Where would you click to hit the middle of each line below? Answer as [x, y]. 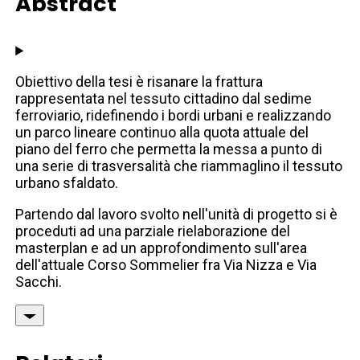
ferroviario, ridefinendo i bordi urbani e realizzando [174, 116]
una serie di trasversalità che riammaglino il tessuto [179, 166]
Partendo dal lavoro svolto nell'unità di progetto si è [177, 215]
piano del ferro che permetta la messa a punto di [169, 149]
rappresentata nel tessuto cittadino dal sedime [164, 99]
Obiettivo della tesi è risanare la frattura [139, 82]
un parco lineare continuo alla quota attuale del [162, 133]
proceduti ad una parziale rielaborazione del [153, 231]
